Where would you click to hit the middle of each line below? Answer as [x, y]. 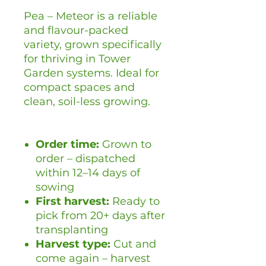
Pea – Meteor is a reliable [91, 16]
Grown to [125, 145]
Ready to [134, 202]
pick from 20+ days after [100, 216]
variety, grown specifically [93, 45]
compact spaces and [79, 88]
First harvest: [72, 202]
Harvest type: [73, 244]
